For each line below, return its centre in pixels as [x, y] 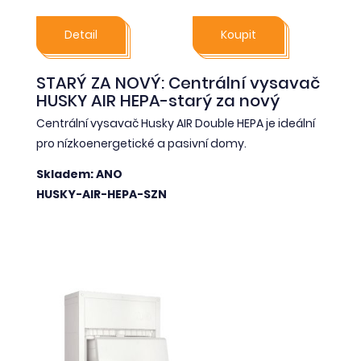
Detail [81, 35]
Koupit [239, 35]
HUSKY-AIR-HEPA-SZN [102, 194]
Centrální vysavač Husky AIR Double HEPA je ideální [176, 124]
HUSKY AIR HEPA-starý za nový [158, 101]
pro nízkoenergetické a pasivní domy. [141, 144]
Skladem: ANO [79, 174]
